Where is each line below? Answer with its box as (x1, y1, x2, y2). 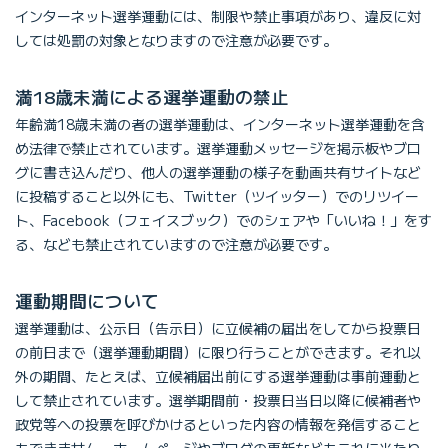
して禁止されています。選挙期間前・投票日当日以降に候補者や (15, 389, 421, 410)
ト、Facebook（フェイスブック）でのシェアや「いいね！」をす (15, 209, 432, 230)
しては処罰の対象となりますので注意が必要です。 (15, 29, 337, 50)
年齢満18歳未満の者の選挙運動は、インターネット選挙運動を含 (15, 113, 425, 134)
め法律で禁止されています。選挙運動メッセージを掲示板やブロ (15, 137, 421, 158)
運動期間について (15, 287, 159, 313)
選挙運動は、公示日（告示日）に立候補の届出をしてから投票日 (15, 317, 421, 338)
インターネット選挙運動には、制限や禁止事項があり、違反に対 (15, 5, 421, 26)
